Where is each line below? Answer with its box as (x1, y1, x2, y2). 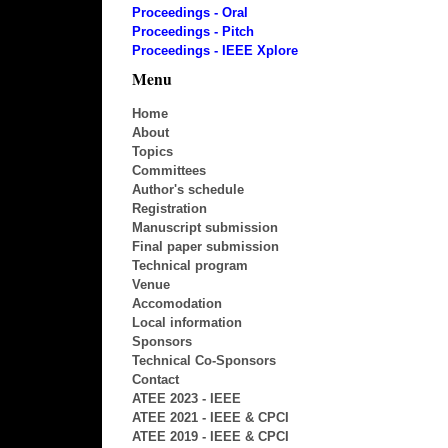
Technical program (132, 258, 248, 274)
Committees (132, 163, 206, 179)
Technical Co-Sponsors (132, 353, 276, 369)
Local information (132, 315, 242, 331)
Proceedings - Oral (132, 4, 248, 20)
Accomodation (132, 296, 222, 312)
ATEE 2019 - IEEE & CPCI (132, 429, 289, 445)
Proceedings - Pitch (132, 23, 254, 39)
